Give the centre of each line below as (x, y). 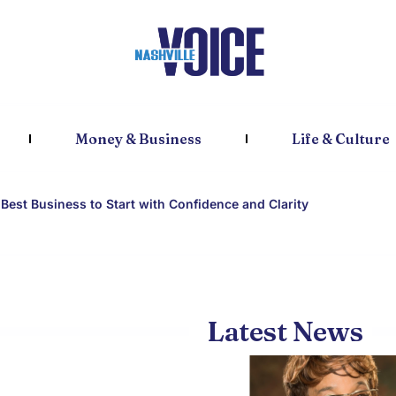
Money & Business (138, 139)
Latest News (285, 331)
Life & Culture (340, 139)
